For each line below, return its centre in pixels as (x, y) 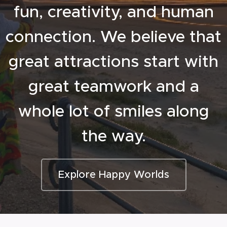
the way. (113, 136)
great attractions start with (113, 61)
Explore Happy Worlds (113, 175)
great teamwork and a (113, 86)
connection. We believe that (113, 36)
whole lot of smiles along (113, 111)
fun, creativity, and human (113, 12)
